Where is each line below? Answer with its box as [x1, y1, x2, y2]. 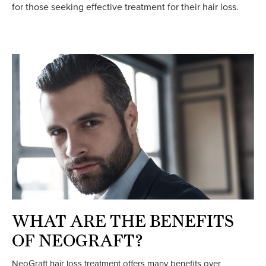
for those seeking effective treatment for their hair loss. [12, 1, 239, 14]
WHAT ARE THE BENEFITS [12, 210, 234, 231]
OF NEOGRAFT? [12, 230, 143, 251]
